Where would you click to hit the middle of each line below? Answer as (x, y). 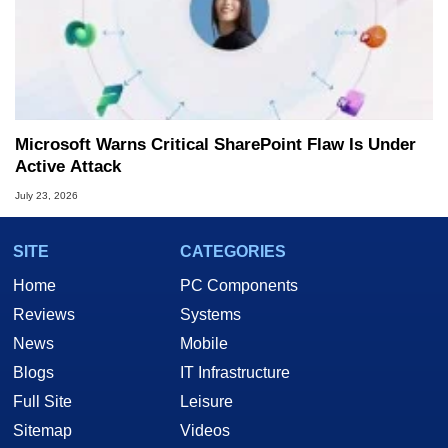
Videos (205, 430)
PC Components (239, 285)
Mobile (204, 343)
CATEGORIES (233, 251)
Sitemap (42, 430)
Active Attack (68, 167)
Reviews (44, 314)
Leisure (206, 401)
